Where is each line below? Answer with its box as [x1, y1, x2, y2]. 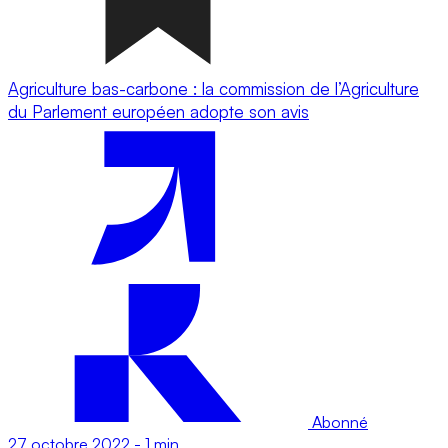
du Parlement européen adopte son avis [8, 100, 309, 122]
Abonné [308, 411, 368, 432]
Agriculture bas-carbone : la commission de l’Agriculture [8, 77, 419, 99]
